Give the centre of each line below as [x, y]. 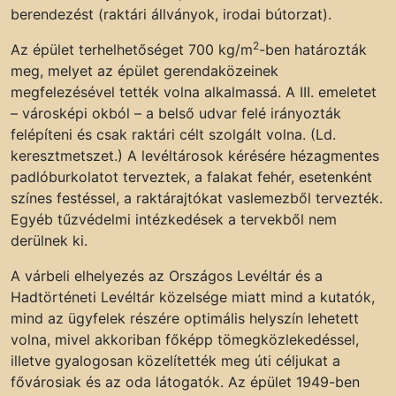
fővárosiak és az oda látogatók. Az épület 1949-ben [185, 382]
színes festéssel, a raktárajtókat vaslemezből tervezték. [197, 198]
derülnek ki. [49, 241]
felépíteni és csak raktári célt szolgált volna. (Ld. [173, 135]
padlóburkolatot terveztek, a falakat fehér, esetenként [191, 177]
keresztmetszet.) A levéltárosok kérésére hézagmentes [195, 156]
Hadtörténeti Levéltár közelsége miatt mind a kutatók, [193, 297]
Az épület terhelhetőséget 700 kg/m [132, 50]
